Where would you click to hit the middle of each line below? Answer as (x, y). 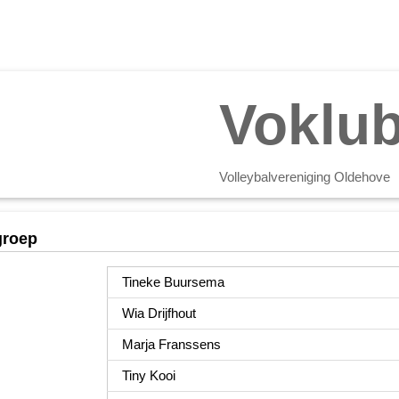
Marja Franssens (171, 344)
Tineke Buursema (173, 281)
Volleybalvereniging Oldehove (304, 177)
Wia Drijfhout (159, 313)
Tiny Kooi (148, 375)
